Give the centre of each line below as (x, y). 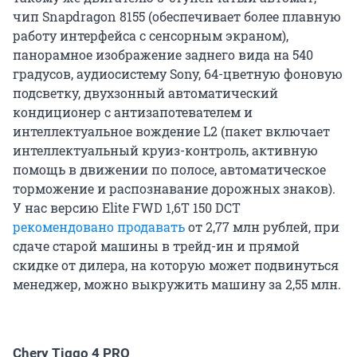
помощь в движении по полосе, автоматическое (169, 169)
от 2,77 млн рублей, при (262, 226)
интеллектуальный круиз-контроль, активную (165, 150)
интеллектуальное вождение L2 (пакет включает (171, 131)
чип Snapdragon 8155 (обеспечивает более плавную (177, 16)
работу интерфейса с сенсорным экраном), (151, 35)
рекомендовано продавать (99, 226)
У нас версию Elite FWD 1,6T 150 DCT (127, 207)
